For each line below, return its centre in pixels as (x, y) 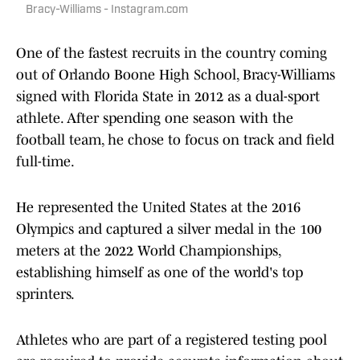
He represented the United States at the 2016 (158, 208)
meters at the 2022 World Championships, (148, 251)
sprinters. (45, 295)
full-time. (45, 162)
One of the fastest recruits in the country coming (172, 53)
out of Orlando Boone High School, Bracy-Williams (176, 75)
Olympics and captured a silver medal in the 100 (169, 229)
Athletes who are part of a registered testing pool (172, 340)
